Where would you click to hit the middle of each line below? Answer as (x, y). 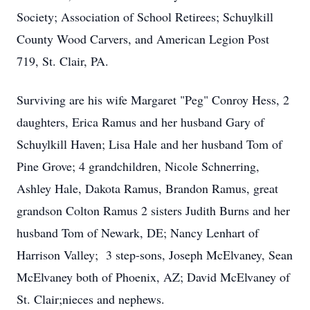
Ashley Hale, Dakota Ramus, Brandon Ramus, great (147, 188)
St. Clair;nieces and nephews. (91, 299)
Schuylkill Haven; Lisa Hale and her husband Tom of (149, 144)
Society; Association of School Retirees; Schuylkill (145, 17)
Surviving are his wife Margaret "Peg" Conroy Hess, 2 (153, 100)
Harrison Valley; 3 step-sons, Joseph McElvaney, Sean (155, 255)
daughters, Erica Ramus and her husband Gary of (140, 122)
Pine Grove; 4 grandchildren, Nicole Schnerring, (138, 166)
